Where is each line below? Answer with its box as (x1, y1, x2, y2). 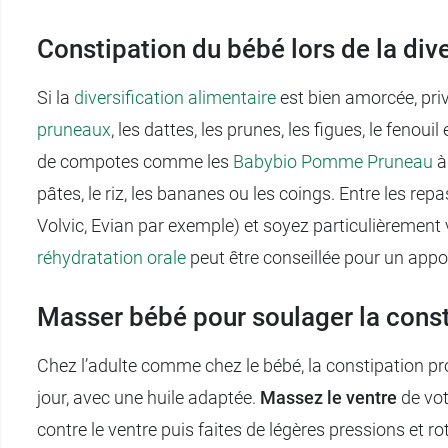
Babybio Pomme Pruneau (233, 151, 433, 173)
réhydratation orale (37, 247, 186, 269)
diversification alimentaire (74, 87, 276, 109)
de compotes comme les (37, 151, 233, 173)
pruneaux (37, 119, 111, 141)
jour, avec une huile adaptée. (37, 387, 260, 409)
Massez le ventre (260, 387, 397, 409)
